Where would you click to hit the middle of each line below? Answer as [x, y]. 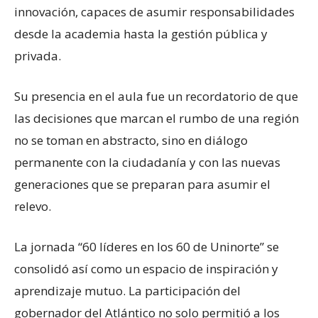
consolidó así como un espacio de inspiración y [146, 268]
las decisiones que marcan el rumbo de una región [157, 118]
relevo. [33, 206]
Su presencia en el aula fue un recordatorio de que [156, 96]
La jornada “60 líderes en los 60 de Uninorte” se [147, 246]
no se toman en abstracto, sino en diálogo [131, 140]
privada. [39, 55]
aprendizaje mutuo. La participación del [127, 290]
